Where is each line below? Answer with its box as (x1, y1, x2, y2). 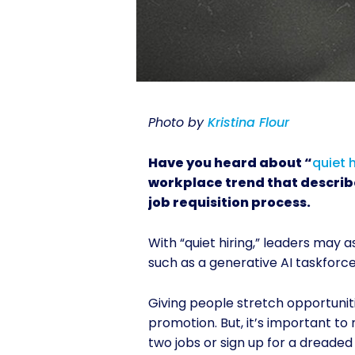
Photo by (148, 113, 208, 132)
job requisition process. (148, 193, 313, 212)
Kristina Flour (208, 113, 289, 132)
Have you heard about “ (148, 154, 312, 173)
